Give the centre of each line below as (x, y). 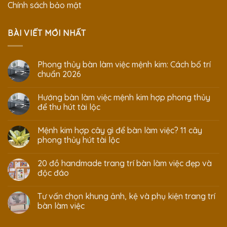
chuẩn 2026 (59, 74)
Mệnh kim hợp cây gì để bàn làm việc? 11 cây (120, 130)
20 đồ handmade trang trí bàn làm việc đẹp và (125, 163)
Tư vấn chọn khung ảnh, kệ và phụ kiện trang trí (126, 196)
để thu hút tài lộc (69, 107)
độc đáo (53, 173)
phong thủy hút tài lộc (79, 140)
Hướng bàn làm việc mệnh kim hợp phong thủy (124, 97)
